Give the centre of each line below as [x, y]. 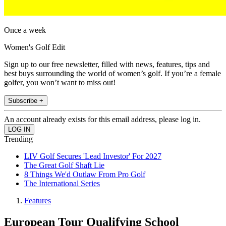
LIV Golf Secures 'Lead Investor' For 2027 [93, 156]
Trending [18, 139]
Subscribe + [26, 101]
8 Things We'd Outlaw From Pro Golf [85, 175]
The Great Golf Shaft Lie [64, 165]
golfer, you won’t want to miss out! [60, 83]
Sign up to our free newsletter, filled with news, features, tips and [107, 65]
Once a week [25, 30]
